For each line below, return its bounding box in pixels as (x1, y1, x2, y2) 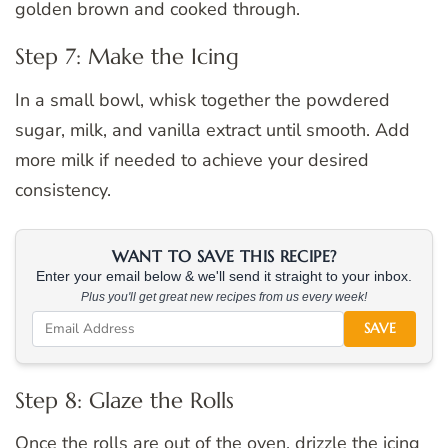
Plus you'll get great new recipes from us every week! (81, 289, 367, 304)
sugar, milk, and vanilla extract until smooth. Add (15, 117, 410, 142)
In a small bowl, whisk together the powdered (15, 87, 390, 112)
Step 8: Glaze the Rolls (15, 386, 234, 414)
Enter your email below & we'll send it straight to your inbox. (36, 268, 412, 284)
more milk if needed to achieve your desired (15, 147, 369, 172)
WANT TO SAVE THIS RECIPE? (111, 245, 337, 266)
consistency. (15, 177, 111, 202)
